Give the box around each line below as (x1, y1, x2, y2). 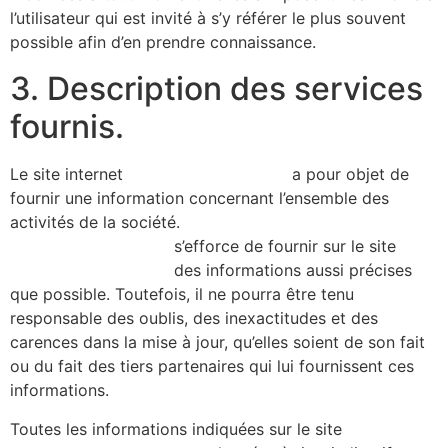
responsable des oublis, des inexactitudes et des (10, 308, 378, 329)
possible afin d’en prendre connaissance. (10, 32, 316, 53)
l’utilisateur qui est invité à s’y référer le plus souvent (10, 8, 406, 29)
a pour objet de (287, 164, 409, 185)
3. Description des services (10, 69, 423, 109)
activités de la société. (10, 212, 180, 233)
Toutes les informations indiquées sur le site (10, 418, 342, 439)
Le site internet (10, 164, 128, 185)
